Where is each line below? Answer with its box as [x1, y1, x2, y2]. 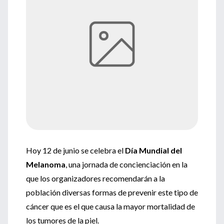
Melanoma [26, 159, 65, 169]
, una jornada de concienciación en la [65, 159, 187, 169]
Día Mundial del [123, 145, 182, 155]
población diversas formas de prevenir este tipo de [26, 187, 198, 197]
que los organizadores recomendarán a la [26, 173, 165, 183]
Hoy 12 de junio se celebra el [26, 145, 123, 155]
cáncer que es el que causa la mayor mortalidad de [26, 201, 195, 211]
